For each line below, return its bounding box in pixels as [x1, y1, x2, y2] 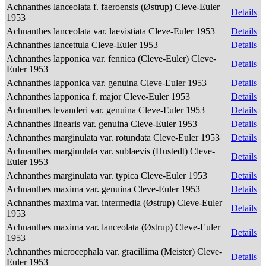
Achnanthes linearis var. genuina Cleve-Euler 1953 [7, 119, 199, 129]
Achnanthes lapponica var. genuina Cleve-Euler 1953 [7, 78, 209, 88]
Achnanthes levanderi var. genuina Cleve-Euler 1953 [7, 105, 207, 115]
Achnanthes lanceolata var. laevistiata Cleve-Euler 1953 [7, 26, 217, 36]
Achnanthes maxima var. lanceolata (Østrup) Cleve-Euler [7, 222, 220, 232]
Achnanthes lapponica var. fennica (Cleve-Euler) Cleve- [7, 53, 216, 64]
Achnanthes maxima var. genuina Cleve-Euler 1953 [7, 184, 202, 194]
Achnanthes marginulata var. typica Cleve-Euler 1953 [7, 170, 210, 180]
